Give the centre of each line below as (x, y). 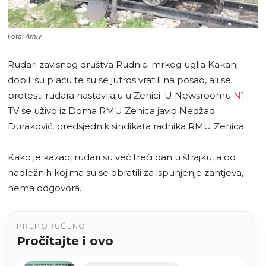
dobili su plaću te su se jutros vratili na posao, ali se (119, 80)
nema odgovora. (45, 188)
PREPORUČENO (51, 226)
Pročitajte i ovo (65, 241)
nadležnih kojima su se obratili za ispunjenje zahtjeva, (126, 173)
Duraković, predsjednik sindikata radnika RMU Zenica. (127, 126)
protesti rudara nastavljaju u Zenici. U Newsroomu (121, 96)
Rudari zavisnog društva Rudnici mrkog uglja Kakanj (123, 65)
